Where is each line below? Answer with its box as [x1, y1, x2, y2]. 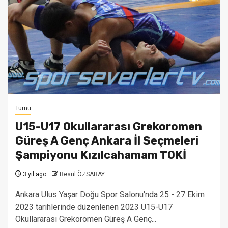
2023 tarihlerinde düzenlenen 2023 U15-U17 [15, 202, 173, 212]
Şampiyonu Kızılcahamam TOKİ [15, 148, 186, 162]
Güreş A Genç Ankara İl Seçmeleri [15, 134, 198, 148]
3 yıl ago [21, 170, 46, 178]
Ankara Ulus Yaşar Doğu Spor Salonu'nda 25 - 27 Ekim [15, 190, 205, 199]
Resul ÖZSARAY [60, 170, 105, 178]
